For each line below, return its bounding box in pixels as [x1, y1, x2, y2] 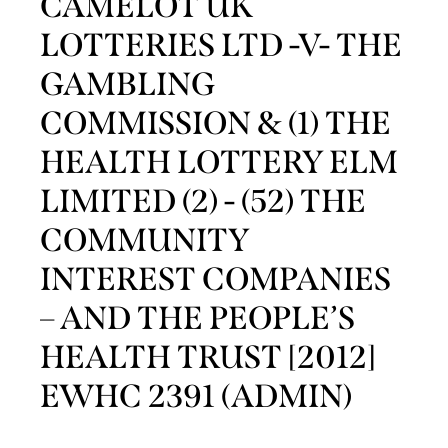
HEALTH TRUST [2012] [40, 338, 376, 377]
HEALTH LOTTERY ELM [40, 143, 398, 182]
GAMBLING [40, 65, 215, 104]
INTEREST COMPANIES [40, 260, 391, 299]
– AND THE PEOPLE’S [40, 299, 355, 338]
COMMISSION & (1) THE [40, 104, 391, 143]
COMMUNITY [40, 221, 249, 260]
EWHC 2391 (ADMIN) [40, 377, 352, 416]
